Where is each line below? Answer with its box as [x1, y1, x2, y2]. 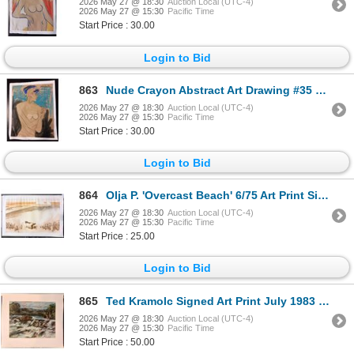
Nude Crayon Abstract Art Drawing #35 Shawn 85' [106, 83, 315, 96]
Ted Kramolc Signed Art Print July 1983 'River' [106, 294, 318, 307]
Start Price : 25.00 [79, 231, 155, 243]
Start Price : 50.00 [79, 336, 155, 348]
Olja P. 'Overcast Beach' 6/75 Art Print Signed [106, 189, 318, 202]
